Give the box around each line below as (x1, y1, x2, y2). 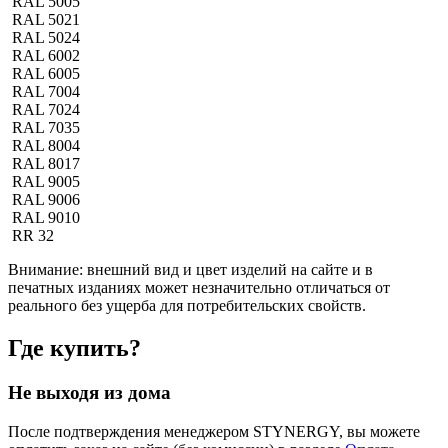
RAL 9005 (12, 173, 80, 191)
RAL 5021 (12, 11, 80, 29)
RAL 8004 (12, 137, 80, 155)
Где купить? (8, 334, 141, 361)
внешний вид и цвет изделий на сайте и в (83, 261, 373, 279)
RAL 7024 (12, 101, 80, 119)
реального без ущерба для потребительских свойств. (8, 297, 366, 315)
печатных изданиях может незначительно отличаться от (8, 279, 390, 297)
